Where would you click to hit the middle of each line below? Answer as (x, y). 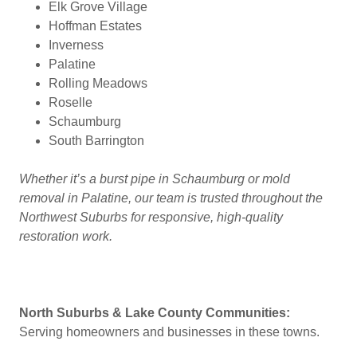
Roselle (70, 102)
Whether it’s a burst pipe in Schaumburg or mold (155, 179)
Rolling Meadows (98, 83)
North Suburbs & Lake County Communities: (155, 313)
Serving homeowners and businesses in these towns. (169, 332)
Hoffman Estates (95, 26)
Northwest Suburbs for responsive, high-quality (151, 217)
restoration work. (67, 236)
